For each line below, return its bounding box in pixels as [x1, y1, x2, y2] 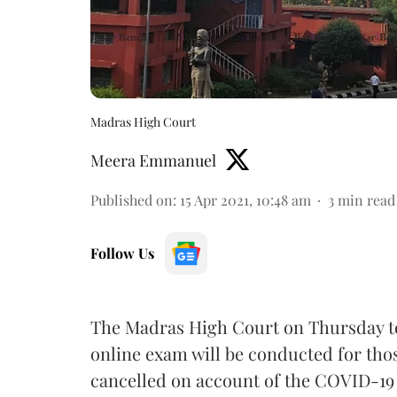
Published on [90, 190, 173, 209]
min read [338, 190, 395, 209]
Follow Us [90, 243, 154, 262]
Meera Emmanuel [90, 149, 216, 171]
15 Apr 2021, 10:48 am [180, 190, 311, 209]
